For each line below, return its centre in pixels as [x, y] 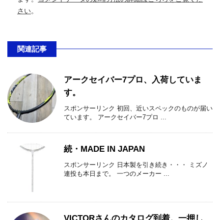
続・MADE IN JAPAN [104, 149]
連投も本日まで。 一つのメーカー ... [117, 173]
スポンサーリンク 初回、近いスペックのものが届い [138, 108]
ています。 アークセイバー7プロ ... [115, 117]
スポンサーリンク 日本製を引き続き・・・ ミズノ [136, 165]
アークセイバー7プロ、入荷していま [133, 80]
